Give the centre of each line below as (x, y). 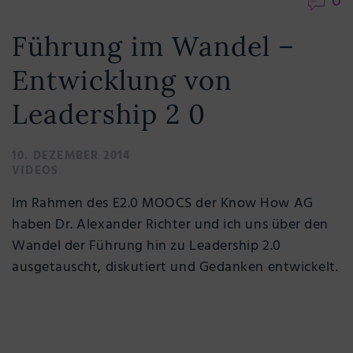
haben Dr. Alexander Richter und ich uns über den (170, 225)
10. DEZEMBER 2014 (71, 156)
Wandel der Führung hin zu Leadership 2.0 (147, 246)
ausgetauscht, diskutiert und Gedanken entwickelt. (175, 267)
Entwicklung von (123, 80)
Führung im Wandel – (154, 46)
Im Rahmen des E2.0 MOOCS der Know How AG (163, 203)
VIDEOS (35, 171)
